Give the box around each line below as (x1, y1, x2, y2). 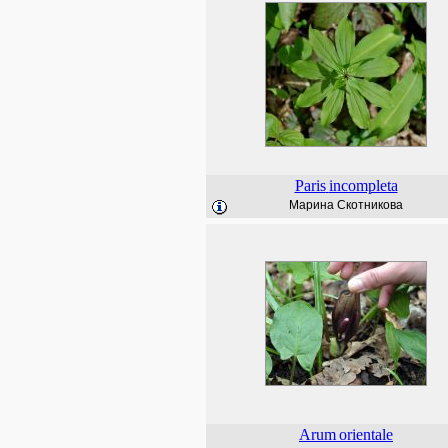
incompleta (328, 177, 398, 194)
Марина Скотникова (289, 198, 403, 212)
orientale (339, 426, 393, 443)
